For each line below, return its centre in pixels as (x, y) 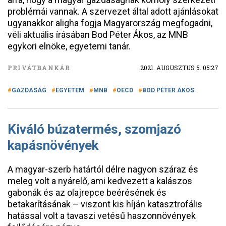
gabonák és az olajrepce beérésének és (87, 192)
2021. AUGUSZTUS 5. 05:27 (179, 68)
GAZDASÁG (29, 90)
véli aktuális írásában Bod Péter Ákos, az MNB (98, 35)
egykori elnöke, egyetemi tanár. (69, 46)
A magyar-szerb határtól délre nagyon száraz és (103, 169)
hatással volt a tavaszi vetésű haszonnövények (102, 216)
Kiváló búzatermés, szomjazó (94, 129)
